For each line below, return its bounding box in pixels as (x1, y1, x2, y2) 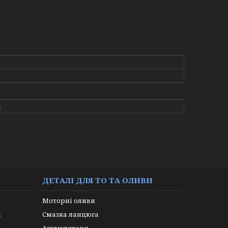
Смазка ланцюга (42, 210, 99, 219)
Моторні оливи (42, 196, 95, 206)
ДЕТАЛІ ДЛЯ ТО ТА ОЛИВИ (42, 175, 153, 186)
